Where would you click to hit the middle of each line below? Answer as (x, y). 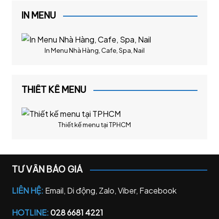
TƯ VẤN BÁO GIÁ (47, 170)
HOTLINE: (31, 213)
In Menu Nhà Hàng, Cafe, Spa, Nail (95, 51)
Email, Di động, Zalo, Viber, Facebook (110, 191)
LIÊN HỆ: (28, 191)
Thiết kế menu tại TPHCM (95, 125)
